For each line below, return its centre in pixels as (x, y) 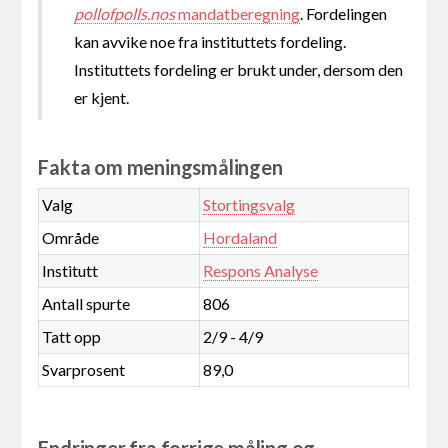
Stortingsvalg (248, 204)
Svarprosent (83, 369)
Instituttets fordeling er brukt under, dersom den (239, 69)
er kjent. (102, 97)
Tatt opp (71, 336)
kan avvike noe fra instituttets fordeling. (210, 41)
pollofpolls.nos (125, 13)
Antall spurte (85, 303)
